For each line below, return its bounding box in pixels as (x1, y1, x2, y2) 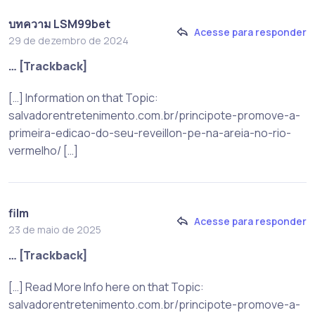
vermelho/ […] (8, 142, 78, 158)
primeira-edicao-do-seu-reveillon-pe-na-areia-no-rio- (8, 124, 291, 141)
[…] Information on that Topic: (8, 89, 158, 105)
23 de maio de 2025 (8, 222, 101, 236)
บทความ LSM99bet (8, 15, 110, 32)
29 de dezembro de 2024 (8, 33, 129, 47)
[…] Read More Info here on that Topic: (8, 278, 204, 295)
